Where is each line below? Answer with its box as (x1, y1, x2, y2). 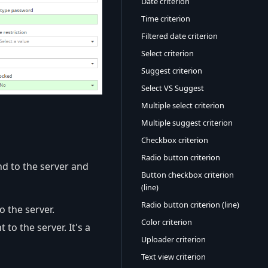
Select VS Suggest (141, 83, 204, 93)
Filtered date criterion (141, 31, 218, 41)
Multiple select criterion (141, 100, 224, 111)
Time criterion (141, 13, 190, 24)
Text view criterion (141, 251, 206, 262)
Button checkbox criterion (141, 169, 234, 180)
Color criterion (141, 217, 192, 227)
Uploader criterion (141, 234, 206, 245)
